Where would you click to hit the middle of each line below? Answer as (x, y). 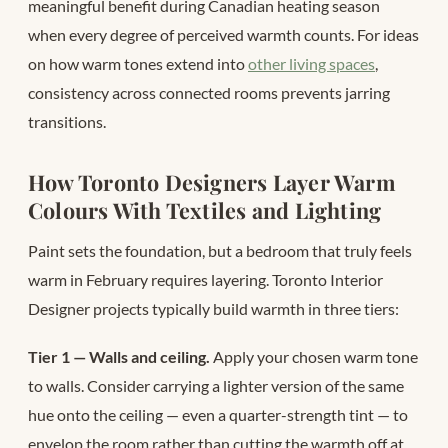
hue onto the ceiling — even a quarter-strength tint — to (218, 415)
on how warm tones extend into (138, 63)
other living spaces (311, 63)
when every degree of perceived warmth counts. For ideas (223, 34)
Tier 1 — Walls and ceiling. (119, 357)
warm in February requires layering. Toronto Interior (205, 279)
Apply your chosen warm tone (314, 357)
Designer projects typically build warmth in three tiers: (213, 308)
